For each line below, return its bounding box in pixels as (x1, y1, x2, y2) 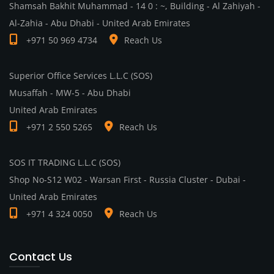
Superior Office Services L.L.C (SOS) (9, 70, 152, 82)
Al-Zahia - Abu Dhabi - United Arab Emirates (9, 17, 190, 29)
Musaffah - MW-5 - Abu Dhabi (9, 87, 131, 99)
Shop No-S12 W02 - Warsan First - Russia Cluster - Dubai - (9, 174, 246, 186)
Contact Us (9, 249, 72, 265)
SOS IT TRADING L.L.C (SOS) (9, 157, 120, 169)
